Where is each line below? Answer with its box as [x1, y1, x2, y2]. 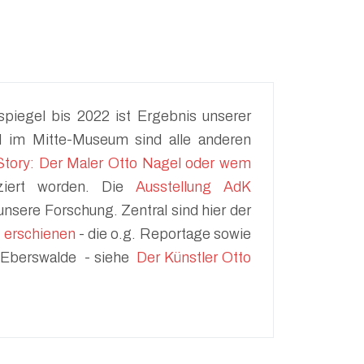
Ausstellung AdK [136, 179, 251, 195]
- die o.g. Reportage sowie [75, 226, 252, 242]
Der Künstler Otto [136, 249, 252, 266]
